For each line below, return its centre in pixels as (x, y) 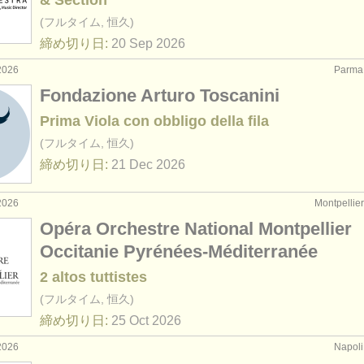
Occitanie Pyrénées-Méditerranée (179, 251)
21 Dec (132, 165)
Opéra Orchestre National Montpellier (196, 229)
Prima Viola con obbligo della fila (154, 121)
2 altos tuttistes (93, 277)
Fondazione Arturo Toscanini (160, 95)
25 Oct (130, 321)
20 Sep (132, 43)
